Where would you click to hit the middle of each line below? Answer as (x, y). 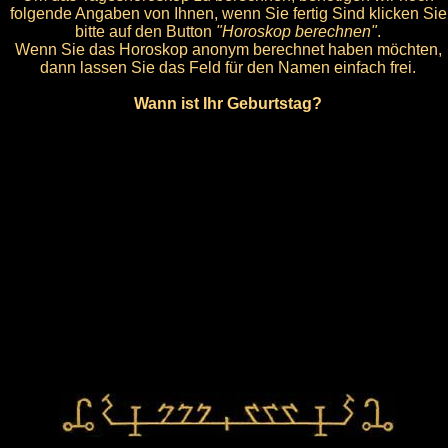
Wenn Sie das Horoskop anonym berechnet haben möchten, (228, 49)
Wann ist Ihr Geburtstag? (228, 103)
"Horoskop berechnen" (296, 31)
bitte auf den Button (145, 31)
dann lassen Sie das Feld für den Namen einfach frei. (228, 67)
